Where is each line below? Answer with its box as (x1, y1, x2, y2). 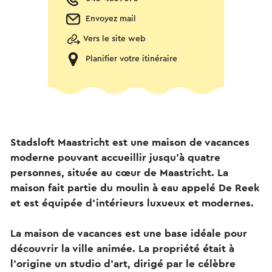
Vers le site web (83, 35, 146, 43)
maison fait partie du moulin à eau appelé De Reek (10, 182, 260, 193)
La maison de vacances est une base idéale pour (10, 228, 247, 239)
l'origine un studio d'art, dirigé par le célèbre (10, 258, 236, 269)
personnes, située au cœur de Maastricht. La (10, 167, 228, 178)
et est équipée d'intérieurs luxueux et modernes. (10, 197, 254, 208)
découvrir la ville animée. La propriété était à (10, 243, 234, 254)
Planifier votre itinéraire (86, 55, 177, 63)
